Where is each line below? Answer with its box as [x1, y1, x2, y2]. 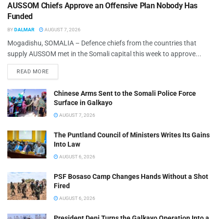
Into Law [54, 140, 80, 148]
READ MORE [17, 68, 49, 75]
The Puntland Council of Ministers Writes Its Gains [54, 131, 210, 139]
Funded [7, 11, 33, 21]
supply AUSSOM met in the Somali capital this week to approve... [7, 49, 201, 58]
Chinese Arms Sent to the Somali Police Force [54, 89, 196, 97]
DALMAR [14, 26, 34, 32]
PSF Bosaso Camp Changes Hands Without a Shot [54, 172, 208, 180]
